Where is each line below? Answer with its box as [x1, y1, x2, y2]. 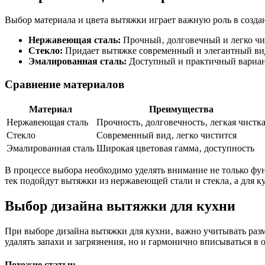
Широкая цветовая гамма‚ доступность [96, 143, 254, 153]
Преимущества [148, 104, 214, 114]
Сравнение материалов [5, 78, 124, 91]
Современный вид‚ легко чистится [96, 130, 237, 140]
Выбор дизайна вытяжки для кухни [5, 198, 235, 214]
